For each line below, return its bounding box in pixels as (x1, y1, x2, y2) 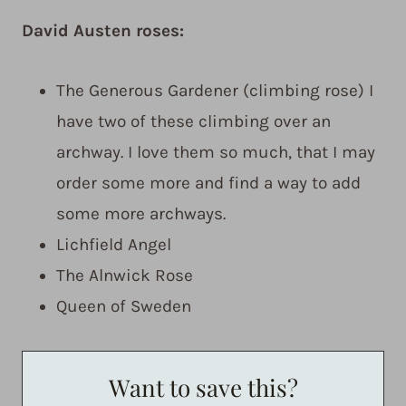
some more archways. (56, 204, 226, 225)
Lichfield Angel (56, 235, 171, 256)
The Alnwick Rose (56, 266, 193, 286)
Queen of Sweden (56, 296, 191, 317)
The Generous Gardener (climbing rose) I (56, 81, 373, 101)
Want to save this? (108, 372, 298, 404)
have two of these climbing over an (56, 111, 331, 132)
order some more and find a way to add (56, 173, 361, 194)
